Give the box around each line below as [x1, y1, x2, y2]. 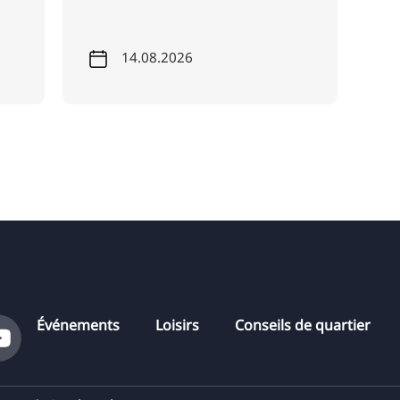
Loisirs [155, 314, 200, 335]
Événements [37, 314, 121, 335]
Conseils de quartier [235, 314, 371, 335]
